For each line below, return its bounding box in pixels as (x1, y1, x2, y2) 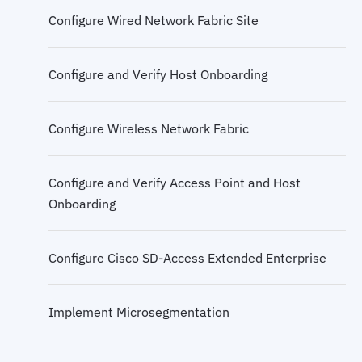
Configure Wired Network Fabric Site (48, 11, 259, 28)
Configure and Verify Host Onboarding (48, 65, 267, 82)
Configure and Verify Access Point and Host (48, 174, 301, 191)
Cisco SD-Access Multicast (48, 36, 203, 53)
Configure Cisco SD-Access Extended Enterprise (48, 249, 326, 266)
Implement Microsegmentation (48, 303, 229, 320)
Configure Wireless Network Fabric (48, 120, 249, 137)
